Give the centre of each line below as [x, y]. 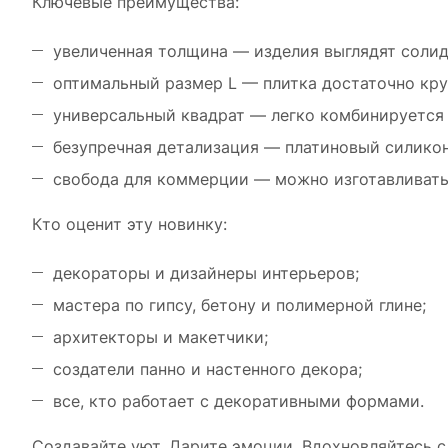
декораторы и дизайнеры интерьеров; [206, 273]
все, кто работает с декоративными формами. [238, 401]
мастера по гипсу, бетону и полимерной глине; [239, 305]
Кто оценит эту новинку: [129, 224]
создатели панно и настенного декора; [207, 369]
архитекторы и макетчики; [160, 337]
